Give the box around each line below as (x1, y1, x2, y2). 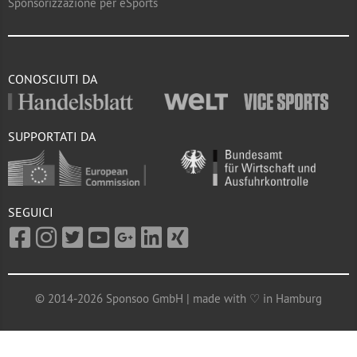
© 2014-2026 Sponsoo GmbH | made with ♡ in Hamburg (35, 291, 322, 307)
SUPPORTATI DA (8, 127, 96, 144)
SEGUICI (8, 204, 53, 221)
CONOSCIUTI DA (8, 71, 97, 87)
